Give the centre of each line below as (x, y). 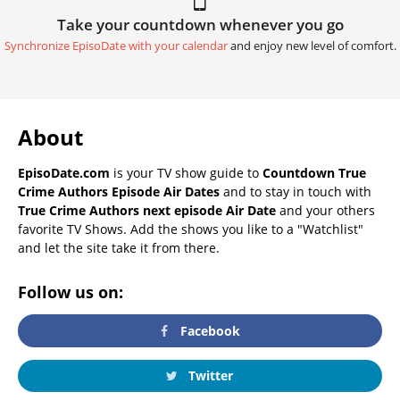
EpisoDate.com (64, 173)
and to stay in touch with (296, 192)
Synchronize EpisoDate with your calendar (116, 46)
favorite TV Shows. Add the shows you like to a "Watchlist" (191, 229)
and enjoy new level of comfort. (312, 46)
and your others (325, 211)
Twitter (208, 375)
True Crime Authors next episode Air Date (147, 211)
